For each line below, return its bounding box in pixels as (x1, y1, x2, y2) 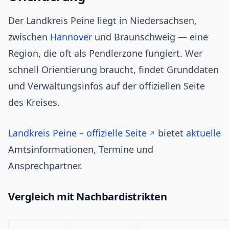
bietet (155, 127, 186, 140)
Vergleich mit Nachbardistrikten (8, 190, 167, 204)
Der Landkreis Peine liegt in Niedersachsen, (8, 14, 197, 27)
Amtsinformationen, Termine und (8, 143, 153, 156)
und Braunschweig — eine (92, 31, 208, 43)
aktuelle (186, 127, 221, 140)
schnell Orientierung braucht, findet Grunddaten (8, 63, 219, 76)
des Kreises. (8, 96, 60, 109)
